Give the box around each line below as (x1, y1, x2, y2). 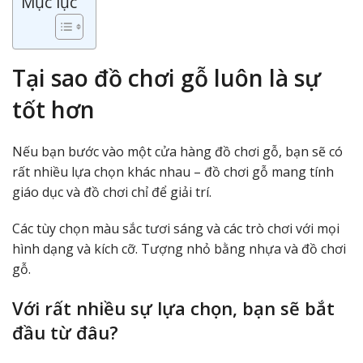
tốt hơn (12, 93, 95, 125)
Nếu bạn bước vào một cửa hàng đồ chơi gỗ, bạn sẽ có (12, 142, 343, 160)
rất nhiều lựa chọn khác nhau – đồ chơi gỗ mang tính (12, 162, 334, 181)
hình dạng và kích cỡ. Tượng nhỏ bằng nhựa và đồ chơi (12, 239, 346, 258)
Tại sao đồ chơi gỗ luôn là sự (12, 62, 321, 93)
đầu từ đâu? (12, 319, 118, 344)
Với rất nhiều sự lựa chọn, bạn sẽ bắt (12, 295, 335, 320)
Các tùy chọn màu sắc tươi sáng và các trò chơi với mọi (12, 219, 340, 237)
